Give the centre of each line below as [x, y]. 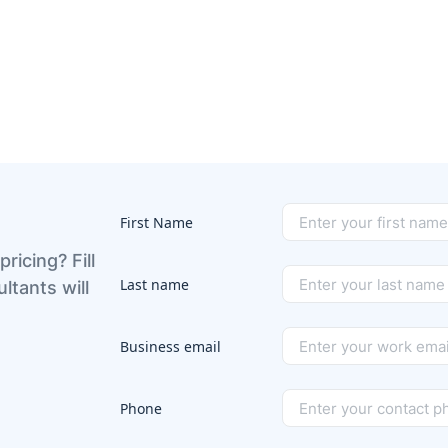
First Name [156, 222]
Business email [170, 346]
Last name [154, 284]
